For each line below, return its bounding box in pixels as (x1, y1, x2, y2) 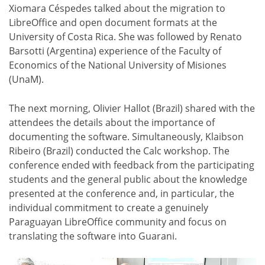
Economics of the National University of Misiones (9, 59, 227, 72)
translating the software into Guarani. (9, 230, 177, 243)
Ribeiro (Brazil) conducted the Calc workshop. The (9, 144, 230, 158)
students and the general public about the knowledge (9, 173, 247, 186)
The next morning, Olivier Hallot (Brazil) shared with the (9, 102, 255, 115)
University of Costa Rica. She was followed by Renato (9, 30, 242, 44)
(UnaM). (9, 73, 44, 86)
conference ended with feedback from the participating (9, 159, 254, 172)
